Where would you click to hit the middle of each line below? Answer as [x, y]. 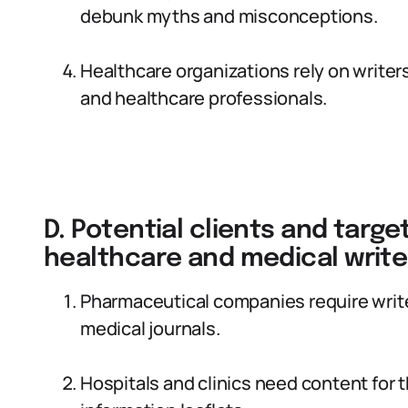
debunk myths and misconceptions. [229, 16]
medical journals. [150, 328]
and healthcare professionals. [204, 98]
